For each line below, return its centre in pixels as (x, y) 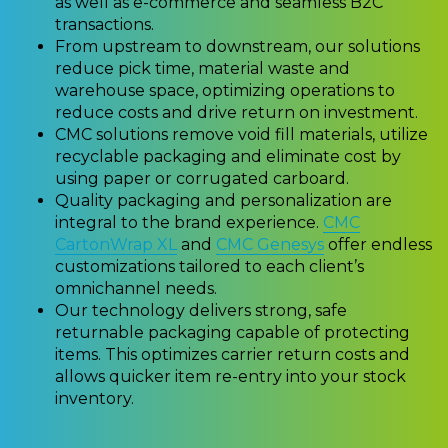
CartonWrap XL (116, 244)
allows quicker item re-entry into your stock (230, 376)
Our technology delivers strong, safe (201, 310)
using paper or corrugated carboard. (202, 178)
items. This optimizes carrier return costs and (232, 354)
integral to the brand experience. (189, 222)
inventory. (94, 398)
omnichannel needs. (136, 288)
